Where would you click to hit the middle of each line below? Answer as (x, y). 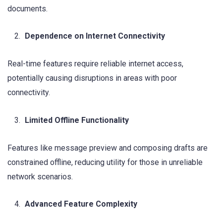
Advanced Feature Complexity (81, 204)
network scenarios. (40, 176)
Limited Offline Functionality (77, 120)
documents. (28, 8)
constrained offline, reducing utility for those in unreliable (105, 162)
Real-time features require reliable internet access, (95, 64)
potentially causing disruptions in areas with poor (92, 78)
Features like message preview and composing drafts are (108, 148)
